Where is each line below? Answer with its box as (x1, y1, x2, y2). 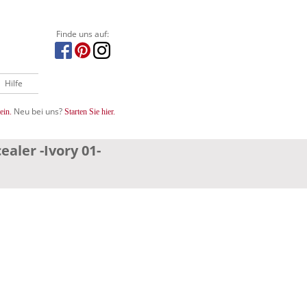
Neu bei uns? (12, 105, 64, 117)
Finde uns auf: (56, 27, 110, 40)
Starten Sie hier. (64, 106, 115, 116)
